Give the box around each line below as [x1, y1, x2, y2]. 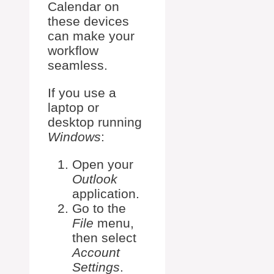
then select [72, 231, 136, 245]
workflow [48, 43, 98, 57]
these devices [48, 14, 129, 28]
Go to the [72, 201, 126, 215]
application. [72, 187, 139, 201]
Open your [72, 157, 133, 171]
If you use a [48, 86, 116, 100]
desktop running [48, 115, 142, 129]
